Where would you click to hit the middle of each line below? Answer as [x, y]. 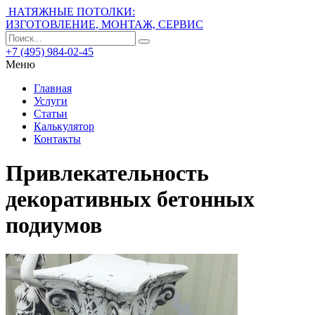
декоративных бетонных [130, 199]
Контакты [57, 139]
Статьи [51, 114]
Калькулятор [64, 126]
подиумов [54, 225]
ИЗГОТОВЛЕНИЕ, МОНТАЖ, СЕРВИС [104, 24]
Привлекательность [107, 173]
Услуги [51, 101]
